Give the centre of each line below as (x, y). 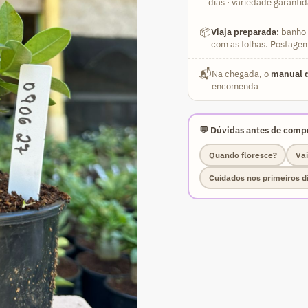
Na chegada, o (241, 73)
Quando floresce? (243, 155)
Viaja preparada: (245, 31)
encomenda (235, 86)
